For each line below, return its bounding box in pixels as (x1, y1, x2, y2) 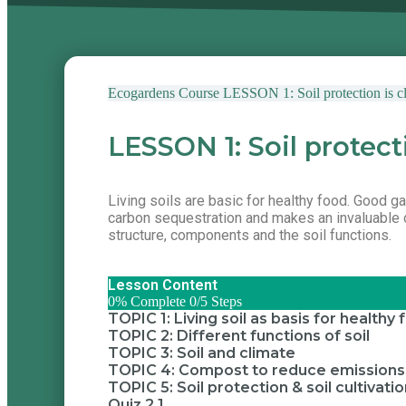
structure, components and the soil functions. (108, 226, 391, 244)
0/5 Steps (189, 293, 242, 309)
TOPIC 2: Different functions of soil (108, 326, 370, 344)
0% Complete (108, 293, 189, 309)
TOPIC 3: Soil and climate (108, 343, 295, 362)
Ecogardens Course (108, 84, 219, 101)
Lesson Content (108, 275, 217, 294)
